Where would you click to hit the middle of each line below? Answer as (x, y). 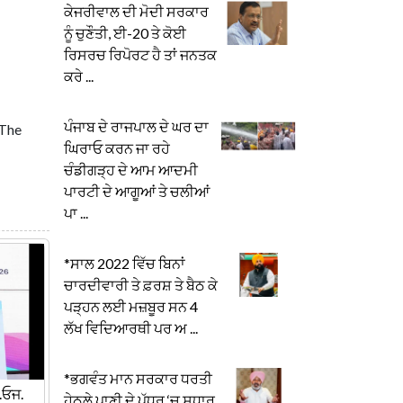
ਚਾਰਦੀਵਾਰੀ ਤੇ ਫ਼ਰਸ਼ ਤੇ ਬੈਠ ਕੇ (141, 285)
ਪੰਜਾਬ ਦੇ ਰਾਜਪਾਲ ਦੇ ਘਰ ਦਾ (136, 127)
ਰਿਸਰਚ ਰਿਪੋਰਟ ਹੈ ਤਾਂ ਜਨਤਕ (140, 55)
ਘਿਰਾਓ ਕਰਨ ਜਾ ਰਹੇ (117, 148)
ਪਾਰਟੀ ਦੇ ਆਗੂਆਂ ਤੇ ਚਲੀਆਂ (137, 192)
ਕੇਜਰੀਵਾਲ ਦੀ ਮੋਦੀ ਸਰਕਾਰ (136, 12)
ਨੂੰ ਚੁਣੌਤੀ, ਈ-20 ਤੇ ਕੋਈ (125, 33)
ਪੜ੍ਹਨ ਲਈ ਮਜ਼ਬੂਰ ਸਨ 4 (131, 307)
